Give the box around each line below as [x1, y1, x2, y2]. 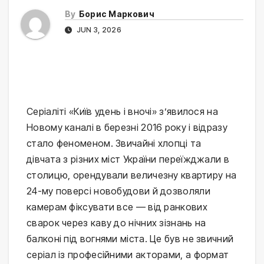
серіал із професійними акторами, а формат [27, 249, 229, 261]
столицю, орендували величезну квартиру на [27, 169, 237, 181]
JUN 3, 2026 [74, 25, 121, 35]
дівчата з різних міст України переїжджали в [27, 153, 229, 166]
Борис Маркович [78, 9, 154, 19]
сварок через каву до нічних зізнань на [27, 217, 206, 229]
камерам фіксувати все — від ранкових [27, 201, 207, 213]
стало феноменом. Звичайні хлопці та [27, 137, 202, 150]
